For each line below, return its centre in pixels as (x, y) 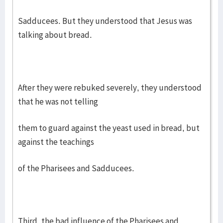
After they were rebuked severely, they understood (110, 88)
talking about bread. (55, 35)
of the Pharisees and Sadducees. (76, 168)
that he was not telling (58, 102)
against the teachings (56, 142)
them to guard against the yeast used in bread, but (109, 128)
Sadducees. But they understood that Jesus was (105, 21)
